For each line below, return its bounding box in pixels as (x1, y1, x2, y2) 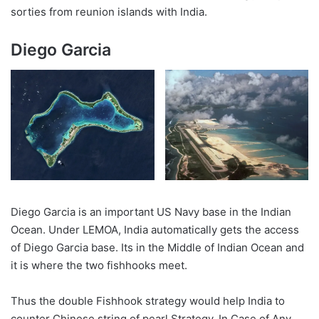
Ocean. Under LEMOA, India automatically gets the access (11, 223, 299, 237)
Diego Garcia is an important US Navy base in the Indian (11, 205, 291, 219)
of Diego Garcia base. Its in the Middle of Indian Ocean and (11, 241, 304, 255)
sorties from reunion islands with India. (11, 5, 207, 19)
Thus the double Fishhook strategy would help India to (11, 294, 285, 308)
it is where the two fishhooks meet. (11, 258, 187, 273)
